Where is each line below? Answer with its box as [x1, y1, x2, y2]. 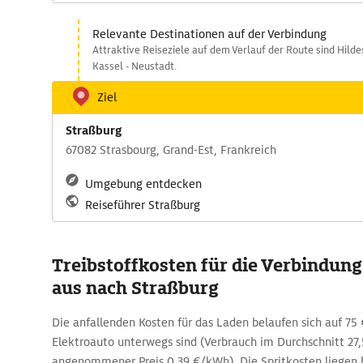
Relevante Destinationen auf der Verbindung [92, 27, 327, 41]
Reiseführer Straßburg [85, 198, 200, 212]
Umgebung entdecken [85, 177, 202, 191]
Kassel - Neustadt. [92, 59, 177, 73]
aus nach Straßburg [52, 276, 219, 300]
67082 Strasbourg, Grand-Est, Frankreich [66, 143, 276, 157]
